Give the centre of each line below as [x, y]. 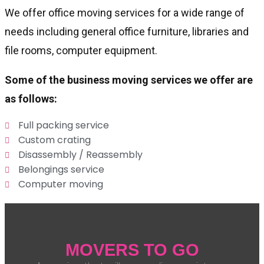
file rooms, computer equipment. [81, 50]
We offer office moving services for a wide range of [125, 13]
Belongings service [61, 169]
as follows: [31, 99]
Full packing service [63, 125]
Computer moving [60, 184]
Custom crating [54, 140]
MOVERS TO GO [132, 250]
